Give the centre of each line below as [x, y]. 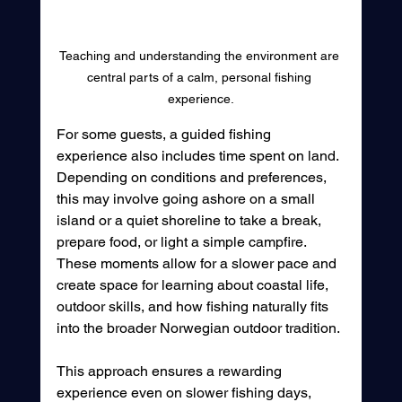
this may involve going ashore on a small [187, 198]
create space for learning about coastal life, [194, 284]
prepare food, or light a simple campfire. [183, 241]
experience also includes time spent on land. [199, 155]
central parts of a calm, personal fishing [201, 77]
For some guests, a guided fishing [165, 134]
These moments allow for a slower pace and [198, 263]
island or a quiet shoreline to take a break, [190, 220]
